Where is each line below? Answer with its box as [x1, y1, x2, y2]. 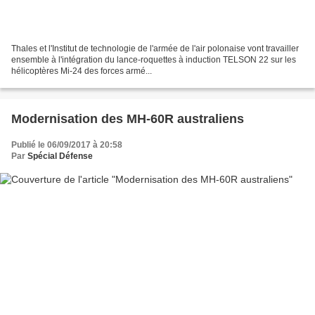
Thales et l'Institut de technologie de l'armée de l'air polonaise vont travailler [11, 43, 299, 53]
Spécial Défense [27, 150, 93, 161]
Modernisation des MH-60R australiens [11, 111, 244, 126]
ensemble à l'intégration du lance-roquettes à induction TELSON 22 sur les [11, 54, 296, 65]
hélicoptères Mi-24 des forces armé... [11, 65, 152, 76]
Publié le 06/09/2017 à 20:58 [11, 139, 122, 150]
